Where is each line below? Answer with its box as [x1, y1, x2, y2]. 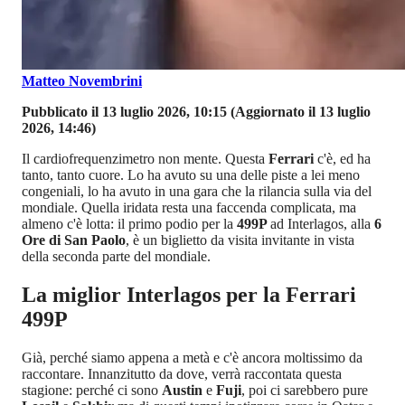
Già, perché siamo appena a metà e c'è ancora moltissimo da [22, 350, 363, 366]
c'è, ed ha [317, 151, 371, 167]
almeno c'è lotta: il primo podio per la [22, 216, 237, 232]
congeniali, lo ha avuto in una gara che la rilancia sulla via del [22, 184, 372, 200]
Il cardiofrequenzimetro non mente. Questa [22, 151, 268, 167]
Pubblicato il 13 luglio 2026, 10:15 [22, 104, 227, 120]
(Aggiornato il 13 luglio [227, 104, 371, 120]
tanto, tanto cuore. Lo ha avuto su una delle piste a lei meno [22, 167, 360, 184]
